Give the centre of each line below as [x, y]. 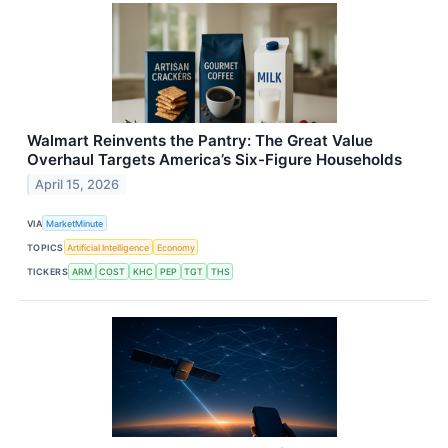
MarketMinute [75, 223]
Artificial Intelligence [108, 247]
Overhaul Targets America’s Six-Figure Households [214, 160]
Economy [175, 247]
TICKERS [48, 272]
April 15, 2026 [77, 184]
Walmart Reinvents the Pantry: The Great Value [200, 141]
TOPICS [45, 247]
